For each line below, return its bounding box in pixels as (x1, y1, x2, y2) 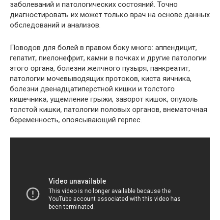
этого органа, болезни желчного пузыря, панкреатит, (10, 63, 190, 73)
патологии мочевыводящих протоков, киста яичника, (10, 74, 192, 83)
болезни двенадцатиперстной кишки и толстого (10, 84, 175, 93)
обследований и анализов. (10, 20, 101, 29)
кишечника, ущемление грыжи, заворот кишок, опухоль (10, 94, 198, 104)
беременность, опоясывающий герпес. (10, 115, 142, 124)
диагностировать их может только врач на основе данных (10, 10, 210, 19)
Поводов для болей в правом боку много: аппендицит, (10, 43, 197, 52)
